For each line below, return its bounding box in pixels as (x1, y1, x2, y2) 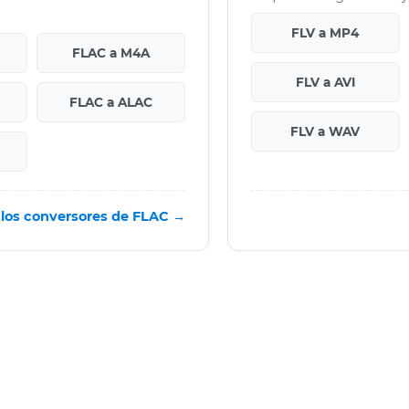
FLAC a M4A (72, 45, 151, 60)
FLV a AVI (295, 74, 355, 89)
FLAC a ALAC (69, 94, 153, 110)
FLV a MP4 (291, 25, 360, 40)
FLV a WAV (290, 123, 361, 139)
